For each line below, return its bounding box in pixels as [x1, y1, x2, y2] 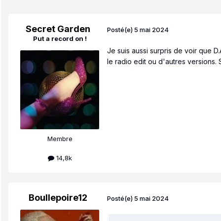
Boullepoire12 [28, 192, 87, 203]
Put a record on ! [33, 34, 87, 42]
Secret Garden [25, 23, 90, 34]
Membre [47, 134, 73, 143]
